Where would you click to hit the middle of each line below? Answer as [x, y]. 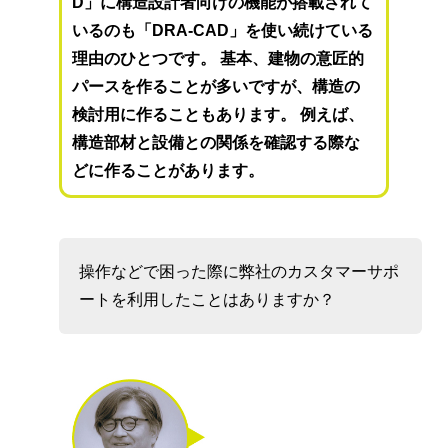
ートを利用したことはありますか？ [207, 300]
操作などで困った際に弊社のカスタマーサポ [239, 272]
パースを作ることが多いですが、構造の [216, 87]
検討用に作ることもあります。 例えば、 [218, 115]
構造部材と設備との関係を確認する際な [216, 143]
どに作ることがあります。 [168, 171]
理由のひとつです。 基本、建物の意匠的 [218, 59]
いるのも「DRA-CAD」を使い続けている [223, 31]
